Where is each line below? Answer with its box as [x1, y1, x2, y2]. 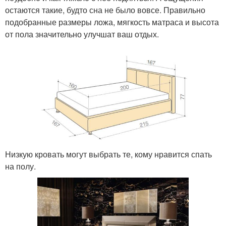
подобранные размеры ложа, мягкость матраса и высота [5, 16, 219, 28]
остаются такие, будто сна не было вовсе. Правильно [5, 4, 205, 16]
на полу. [5, 160, 36, 172]
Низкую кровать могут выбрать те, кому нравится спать [5, 148, 212, 160]
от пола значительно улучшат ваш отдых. [5, 28, 159, 40]
